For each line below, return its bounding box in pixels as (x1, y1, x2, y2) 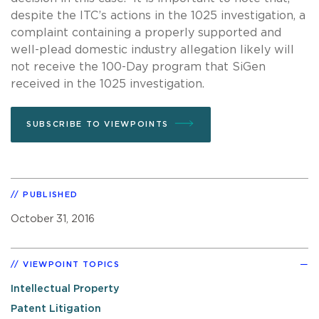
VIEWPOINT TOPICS (23, 260, 120, 268)
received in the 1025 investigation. (11, 78, 204, 90)
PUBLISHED (23, 190, 78, 199)
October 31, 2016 (11, 213, 95, 224)
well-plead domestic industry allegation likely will (11, 43, 294, 56)
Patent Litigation (11, 303, 101, 315)
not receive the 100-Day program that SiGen (11, 61, 266, 73)
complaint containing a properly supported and (11, 26, 281, 38)
